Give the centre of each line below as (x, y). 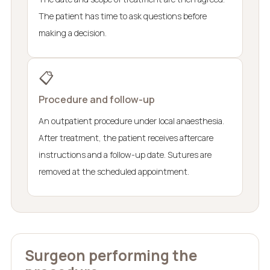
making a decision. (72, 33)
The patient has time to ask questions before (122, 16)
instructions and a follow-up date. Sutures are (125, 154)
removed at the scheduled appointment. (114, 171)
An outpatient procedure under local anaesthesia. (131, 121)
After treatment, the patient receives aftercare (126, 137)
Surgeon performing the (111, 255)
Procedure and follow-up (96, 99)
